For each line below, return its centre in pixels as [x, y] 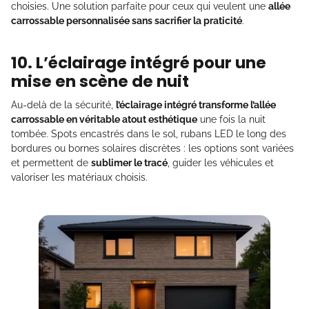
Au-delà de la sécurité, [63, 105]
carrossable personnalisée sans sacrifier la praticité [127, 21]
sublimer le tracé [129, 163]
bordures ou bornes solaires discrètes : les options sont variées [152, 149]
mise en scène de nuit [100, 82]
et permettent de [51, 163]
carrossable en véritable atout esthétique [104, 120]
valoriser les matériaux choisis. [79, 178]
